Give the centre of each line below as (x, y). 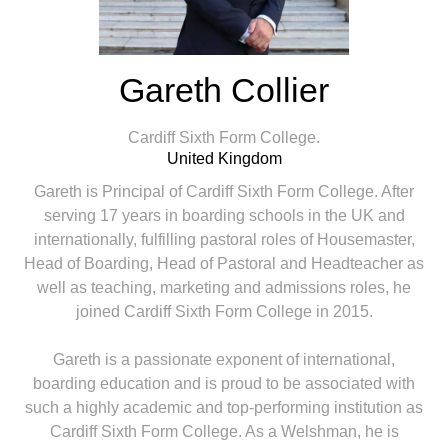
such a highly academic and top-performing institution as (224, 407)
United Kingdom (224, 158)
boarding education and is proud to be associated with (224, 383)
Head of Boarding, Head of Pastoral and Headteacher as (224, 263)
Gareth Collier (224, 90)
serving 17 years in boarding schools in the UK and (224, 215)
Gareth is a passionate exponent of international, (224, 359)
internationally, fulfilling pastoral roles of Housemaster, (224, 239)
